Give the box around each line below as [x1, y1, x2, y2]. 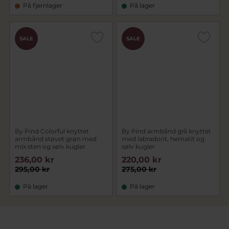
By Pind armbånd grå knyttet [122, 127, 211, 135]
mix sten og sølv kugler [15, 143, 85, 150]
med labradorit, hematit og [122, 135, 204, 143]
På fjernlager [23, 2, 62, 9]
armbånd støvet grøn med [15, 135, 97, 143]
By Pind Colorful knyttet [15, 127, 89, 135]
